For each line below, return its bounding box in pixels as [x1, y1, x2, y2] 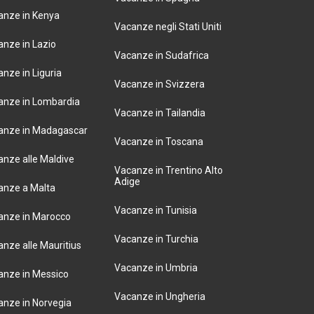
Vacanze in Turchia [114, 233, 198, 245]
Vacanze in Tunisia [114, 205, 197, 216]
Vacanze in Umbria [114, 262, 198, 273]
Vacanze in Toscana [114, 136, 203, 147]
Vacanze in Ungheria [114, 291, 205, 302]
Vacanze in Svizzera [114, 78, 205, 90]
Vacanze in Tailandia [114, 107, 205, 118]
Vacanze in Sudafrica [114, 50, 209, 61]
